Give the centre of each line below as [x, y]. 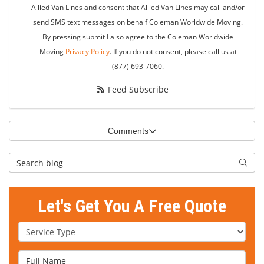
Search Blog [36, 159]
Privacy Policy [87, 52]
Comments [128, 131]
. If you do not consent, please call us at [173, 52]
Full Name [42, 256]
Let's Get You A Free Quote [132, 206]
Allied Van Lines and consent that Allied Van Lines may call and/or [138, 7]
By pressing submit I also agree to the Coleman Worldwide [138, 37]
